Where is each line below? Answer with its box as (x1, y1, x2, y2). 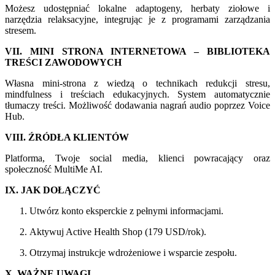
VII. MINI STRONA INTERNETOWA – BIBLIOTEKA (5, 46, 270, 57)
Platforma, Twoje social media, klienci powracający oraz (5, 153, 270, 164)
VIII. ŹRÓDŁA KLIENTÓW (5, 132, 129, 143)
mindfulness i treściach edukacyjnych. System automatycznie (5, 89, 270, 100)
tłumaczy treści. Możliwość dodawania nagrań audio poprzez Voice (5, 100, 270, 111)
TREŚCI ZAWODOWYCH (5, 57, 122, 68)
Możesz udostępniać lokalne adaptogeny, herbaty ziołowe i (5, 3, 270, 14)
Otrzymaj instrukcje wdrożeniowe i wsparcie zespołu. (29, 247, 237, 258)
